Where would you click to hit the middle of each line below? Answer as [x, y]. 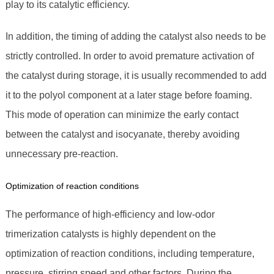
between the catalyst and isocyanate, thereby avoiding [122, 135]
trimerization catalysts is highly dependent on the [110, 234]
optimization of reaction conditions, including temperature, [130, 254]
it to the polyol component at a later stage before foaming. [128, 95]
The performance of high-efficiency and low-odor [110, 215]
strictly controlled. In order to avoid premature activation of [129, 56]
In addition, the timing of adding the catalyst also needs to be [135, 37]
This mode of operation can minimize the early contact [122, 115]
